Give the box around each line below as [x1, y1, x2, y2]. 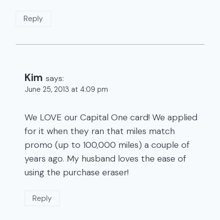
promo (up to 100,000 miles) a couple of [25, 139, 190, 151]
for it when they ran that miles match [25, 125, 175, 137]
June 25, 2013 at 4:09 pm [25, 85, 108, 94]
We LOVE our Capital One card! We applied [25, 111, 197, 124]
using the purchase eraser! [25, 166, 129, 179]
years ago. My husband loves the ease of [25, 153, 186, 165]
